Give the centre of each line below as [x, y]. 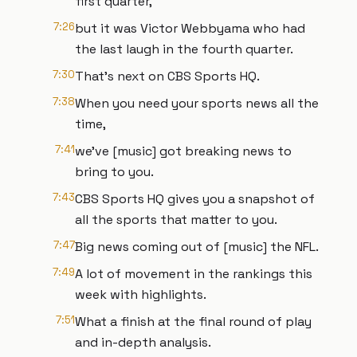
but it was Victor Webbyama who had [190, 28]
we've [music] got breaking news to [183, 151]
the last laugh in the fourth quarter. [184, 49]
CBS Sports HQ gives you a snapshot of [195, 199]
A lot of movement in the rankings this [194, 274]
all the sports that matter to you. [176, 220]
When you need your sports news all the [197, 103]
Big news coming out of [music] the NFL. [197, 247]
